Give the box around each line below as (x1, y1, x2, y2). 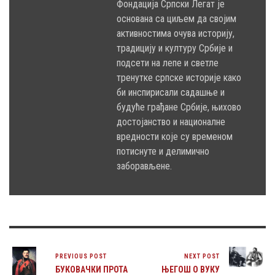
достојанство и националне (117, 115, 225, 128)
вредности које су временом (117, 130, 233, 142)
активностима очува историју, (117, 27, 234, 39)
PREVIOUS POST (55, 252, 107, 260)
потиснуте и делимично (117, 145, 209, 157)
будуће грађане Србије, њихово (117, 101, 241, 113)
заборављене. (117, 160, 172, 172)
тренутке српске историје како (117, 71, 241, 83)
